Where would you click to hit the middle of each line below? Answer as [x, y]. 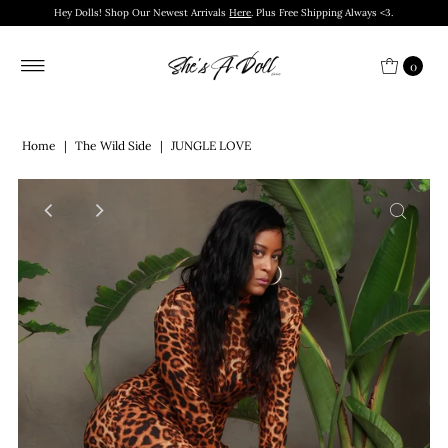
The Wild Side [114, 145]
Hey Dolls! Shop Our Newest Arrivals [142, 12]
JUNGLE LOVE [211, 145]
